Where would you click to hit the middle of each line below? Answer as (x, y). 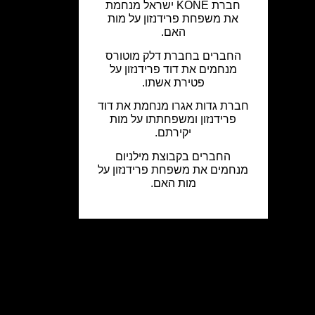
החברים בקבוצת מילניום (173, 156)
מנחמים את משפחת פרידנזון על (173, 169)
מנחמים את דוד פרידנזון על (173, 69)
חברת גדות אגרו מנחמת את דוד (173, 106)
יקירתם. (173, 133)
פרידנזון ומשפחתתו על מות (173, 120)
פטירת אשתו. (173, 82)
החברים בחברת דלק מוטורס (173, 56)
